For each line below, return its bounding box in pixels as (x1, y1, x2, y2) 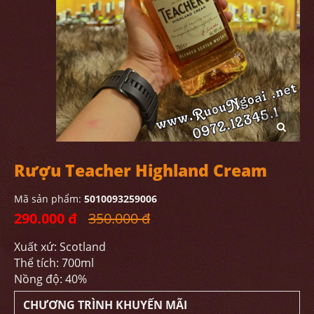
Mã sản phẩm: (14, 191, 84, 205)
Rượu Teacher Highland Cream (14, 158, 267, 182)
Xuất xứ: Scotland (14, 238, 106, 254)
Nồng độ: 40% (14, 271, 87, 287)
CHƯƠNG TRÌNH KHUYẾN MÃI (23, 296, 187, 313)
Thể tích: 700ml (14, 254, 94, 271)
